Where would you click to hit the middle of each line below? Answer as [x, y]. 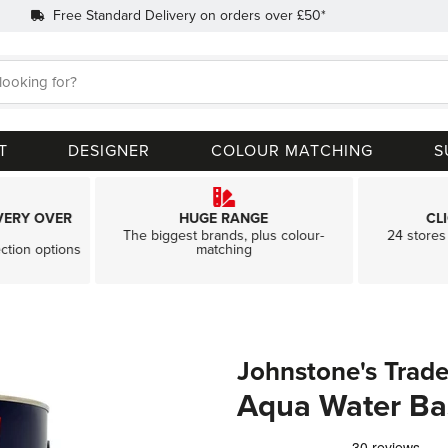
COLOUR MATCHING [292, 151]
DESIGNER [109, 151]
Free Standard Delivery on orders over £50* [189, 15]
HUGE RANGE [224, 218]
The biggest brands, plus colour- [224, 235]
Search [245, 95]
